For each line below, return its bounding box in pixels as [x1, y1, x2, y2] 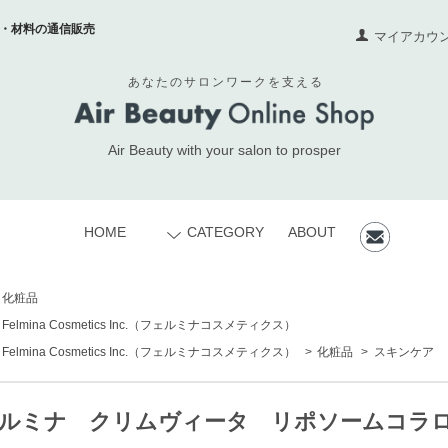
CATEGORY [186, 224, 264, 240]
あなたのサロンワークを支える [128, 75, 324, 89]
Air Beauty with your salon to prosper [107, 141, 341, 158]
